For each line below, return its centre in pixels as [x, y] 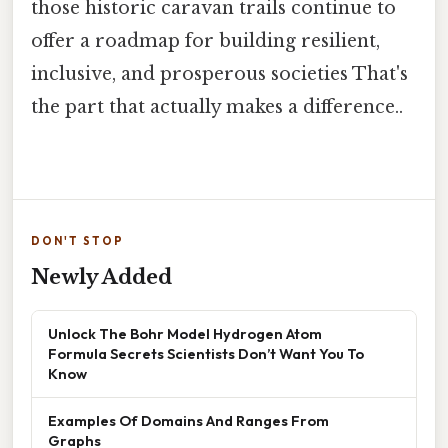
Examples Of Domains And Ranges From [188, 420]
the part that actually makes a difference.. [217, 107]
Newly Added [101, 276]
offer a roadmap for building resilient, [205, 41]
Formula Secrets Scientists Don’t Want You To [206, 353]
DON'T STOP [77, 240]
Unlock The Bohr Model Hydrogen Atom [185, 333]
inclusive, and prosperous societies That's [219, 74]
